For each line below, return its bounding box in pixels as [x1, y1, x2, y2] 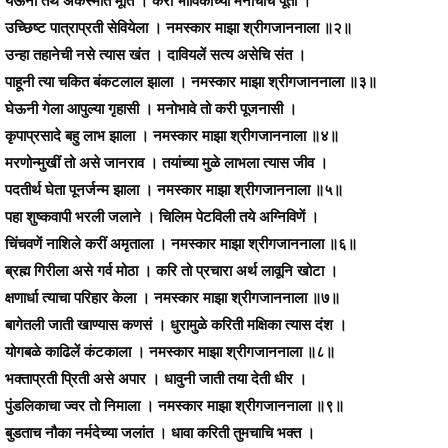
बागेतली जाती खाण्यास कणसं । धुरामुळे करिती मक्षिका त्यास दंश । [5, 312, 347, 335]
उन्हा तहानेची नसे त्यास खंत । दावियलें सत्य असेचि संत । [5, 42, 306, 65]
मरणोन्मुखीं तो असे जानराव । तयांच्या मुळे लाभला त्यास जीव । [5, 150, 328, 173]
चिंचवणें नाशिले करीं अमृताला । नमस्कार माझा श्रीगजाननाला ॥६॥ [5, 231, 357, 254]
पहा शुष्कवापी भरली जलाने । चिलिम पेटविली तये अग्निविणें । [5, 204, 319, 227]
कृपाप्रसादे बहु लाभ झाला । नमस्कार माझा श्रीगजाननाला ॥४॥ [5, 123, 339, 146]
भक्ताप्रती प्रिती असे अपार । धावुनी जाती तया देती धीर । [5, 366, 307, 389]
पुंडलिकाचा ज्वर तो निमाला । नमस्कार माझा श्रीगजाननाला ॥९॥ [5, 393, 344, 416]
